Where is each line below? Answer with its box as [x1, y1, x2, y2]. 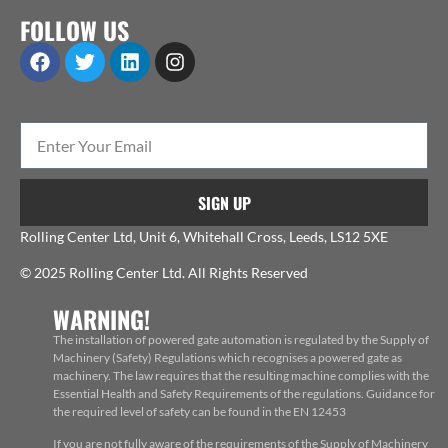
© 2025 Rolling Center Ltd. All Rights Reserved [20, 263, 308, 281]
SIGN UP [197, 190, 251, 215]
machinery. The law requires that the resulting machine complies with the [52, 368, 429, 384]
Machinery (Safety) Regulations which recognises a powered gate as [52, 350, 402, 366]
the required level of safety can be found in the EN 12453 [52, 404, 346, 420]
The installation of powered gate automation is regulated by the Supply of [52, 332, 429, 348]
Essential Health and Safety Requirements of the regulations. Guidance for [52, 386, 435, 402]
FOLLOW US [20, 12, 129, 49]
